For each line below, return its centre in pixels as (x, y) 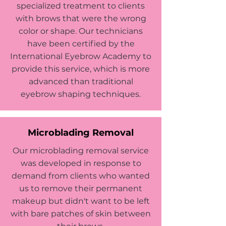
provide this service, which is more (81, 69)
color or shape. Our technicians (81, 31)
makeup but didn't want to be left (81, 201)
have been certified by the (81, 44)
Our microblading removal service (81, 151)
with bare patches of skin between (81, 214)
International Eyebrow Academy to (81, 56)
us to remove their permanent (81, 188)
